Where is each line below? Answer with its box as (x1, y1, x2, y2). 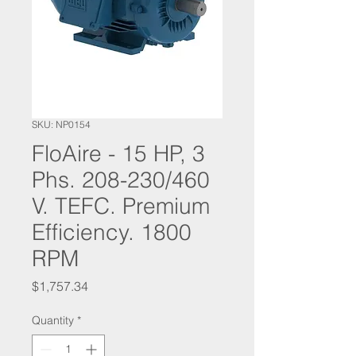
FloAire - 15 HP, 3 (32, 140, 205, 168)
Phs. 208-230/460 (32, 166, 210, 194)
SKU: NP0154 (32, 118, 91, 131)
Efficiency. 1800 (32, 219, 192, 246)
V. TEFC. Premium (32, 192, 210, 220)
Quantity (32, 313, 74, 328)
